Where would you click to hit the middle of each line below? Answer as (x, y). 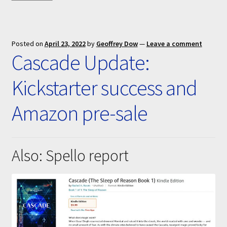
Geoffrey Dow (117, 43)
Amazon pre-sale (79, 113)
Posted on (28, 43)
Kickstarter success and (104, 87)
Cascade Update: (80, 62)
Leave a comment (174, 43)
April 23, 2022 (65, 43)
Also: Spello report (70, 155)
